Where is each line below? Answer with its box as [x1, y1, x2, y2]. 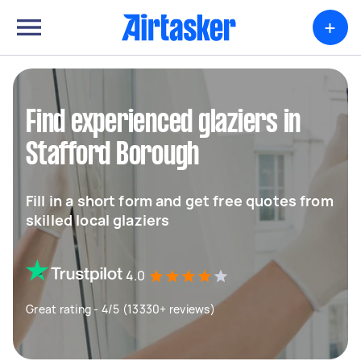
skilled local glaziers [26, 210, 170, 230]
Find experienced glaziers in [26, 109, 301, 138]
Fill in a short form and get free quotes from [26, 191, 334, 210]
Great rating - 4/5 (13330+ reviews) [26, 301, 215, 317]
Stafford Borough [26, 141, 199, 170]
